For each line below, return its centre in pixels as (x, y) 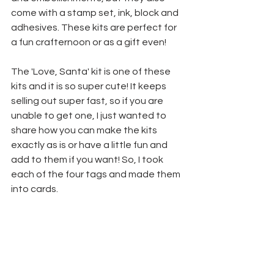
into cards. (35, 189)
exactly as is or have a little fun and (90, 145)
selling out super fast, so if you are (88, 101)
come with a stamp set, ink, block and (96, 13)
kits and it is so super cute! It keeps (90, 86)
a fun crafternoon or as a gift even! (90, 42)
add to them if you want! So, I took (88, 159)
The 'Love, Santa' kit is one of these (92, 71)
